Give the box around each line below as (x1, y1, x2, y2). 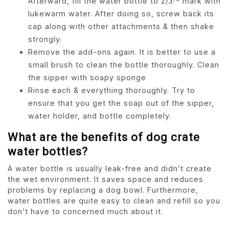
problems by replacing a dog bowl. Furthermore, (8, 186, 198, 195)
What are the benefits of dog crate (8, 131, 200, 144)
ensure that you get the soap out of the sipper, (28, 99, 214, 108)
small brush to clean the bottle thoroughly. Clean (28, 60, 219, 70)
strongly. (28, 35, 62, 44)
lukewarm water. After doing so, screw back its (28, 9, 214, 18)
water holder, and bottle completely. (28, 111, 171, 121)
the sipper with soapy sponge (28, 73, 146, 82)
